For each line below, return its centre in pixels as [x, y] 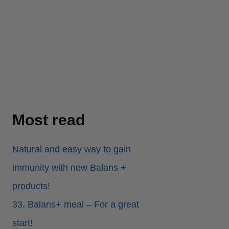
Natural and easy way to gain [72, 150]
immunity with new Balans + [69, 168]
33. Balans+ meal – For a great [76, 205]
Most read [49, 120]
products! [31, 186]
